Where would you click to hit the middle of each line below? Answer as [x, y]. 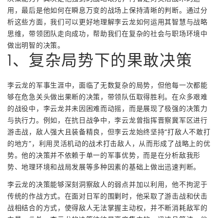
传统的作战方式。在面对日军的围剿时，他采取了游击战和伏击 [108, 196]
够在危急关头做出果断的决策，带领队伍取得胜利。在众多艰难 [108, 97]
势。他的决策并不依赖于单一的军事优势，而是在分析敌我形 [104, 155]
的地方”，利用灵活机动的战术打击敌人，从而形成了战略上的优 [109, 143]
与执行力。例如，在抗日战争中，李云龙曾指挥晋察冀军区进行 [108, 120]
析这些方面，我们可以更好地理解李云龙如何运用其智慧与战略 [108, 22]
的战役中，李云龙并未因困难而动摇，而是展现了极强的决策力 [108, 108]
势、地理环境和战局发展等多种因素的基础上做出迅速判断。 [104, 167]
